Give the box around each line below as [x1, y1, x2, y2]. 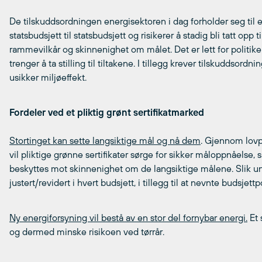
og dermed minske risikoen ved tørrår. [9, 226, 164, 237]
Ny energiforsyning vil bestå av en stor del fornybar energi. [9, 212, 247, 223]
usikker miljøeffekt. [9, 72, 87, 82]
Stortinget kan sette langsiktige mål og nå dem [9, 135, 201, 146]
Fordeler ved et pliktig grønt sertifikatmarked [9, 107, 204, 118]
